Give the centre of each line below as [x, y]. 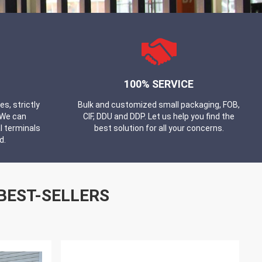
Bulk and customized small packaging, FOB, [159, 105]
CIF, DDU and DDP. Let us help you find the [159, 117]
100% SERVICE [159, 84]
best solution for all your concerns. [159, 128]
